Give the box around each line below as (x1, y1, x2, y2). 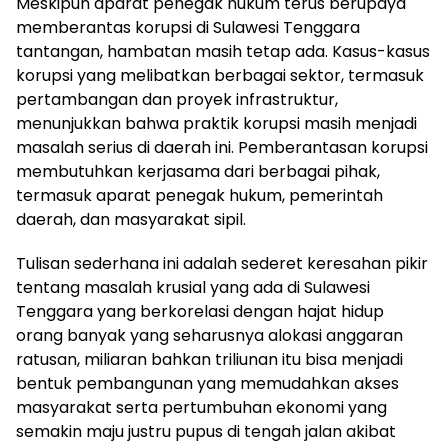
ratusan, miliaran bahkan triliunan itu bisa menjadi (16, 348, 403, 372)
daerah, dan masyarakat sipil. (16, 208, 246, 232)
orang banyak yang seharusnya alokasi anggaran (16, 324, 403, 348)
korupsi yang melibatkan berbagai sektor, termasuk (16, 64, 424, 88)
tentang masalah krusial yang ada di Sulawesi (16, 276, 370, 300)
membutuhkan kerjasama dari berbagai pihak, (16, 160, 380, 184)
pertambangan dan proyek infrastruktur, (16, 88, 338, 112)
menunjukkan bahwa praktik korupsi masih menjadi (16, 112, 417, 136)
